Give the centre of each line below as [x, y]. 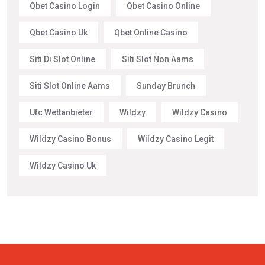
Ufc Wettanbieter [61, 112]
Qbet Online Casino [151, 32]
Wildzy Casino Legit [176, 139]
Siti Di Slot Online [62, 59]
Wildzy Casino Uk [63, 165]
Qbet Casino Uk [59, 32]
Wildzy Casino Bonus [70, 139]
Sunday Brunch [166, 85]
